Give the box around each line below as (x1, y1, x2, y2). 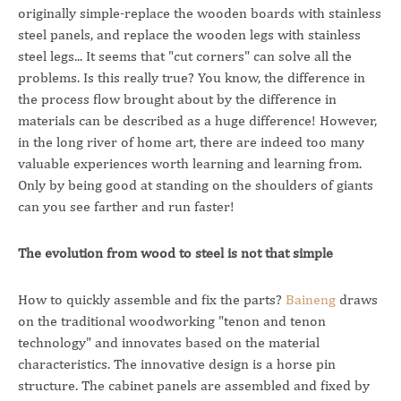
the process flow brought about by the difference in (18, 90, 337, 107)
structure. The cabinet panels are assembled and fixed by (18, 377, 370, 394)
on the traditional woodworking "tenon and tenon (18, 312, 326, 329)
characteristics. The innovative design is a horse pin (18, 355, 336, 372)
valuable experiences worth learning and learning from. (18, 155, 362, 172)
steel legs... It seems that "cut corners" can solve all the (18, 47, 352, 64)
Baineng (286, 291, 336, 308)
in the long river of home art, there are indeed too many (18, 133, 364, 150)
